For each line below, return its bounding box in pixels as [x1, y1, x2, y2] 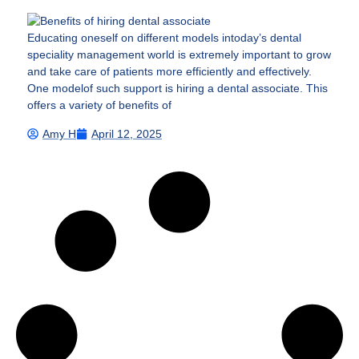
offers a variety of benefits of [27, 99, 171, 112]
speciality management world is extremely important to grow [27, 48, 331, 62]
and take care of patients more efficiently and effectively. [27, 65, 312, 79]
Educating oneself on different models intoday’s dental [27, 31, 301, 45]
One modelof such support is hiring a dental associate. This [27, 82, 328, 95]
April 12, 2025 [91, 127, 162, 140]
